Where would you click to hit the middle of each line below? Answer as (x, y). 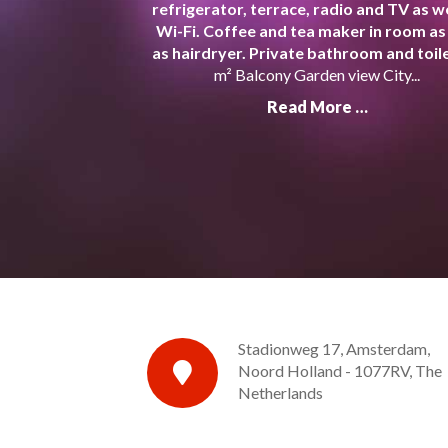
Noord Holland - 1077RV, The (340, 371)
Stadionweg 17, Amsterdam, (334, 349)
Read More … (317, 106)
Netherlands (280, 393)
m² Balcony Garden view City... (317, 74)
